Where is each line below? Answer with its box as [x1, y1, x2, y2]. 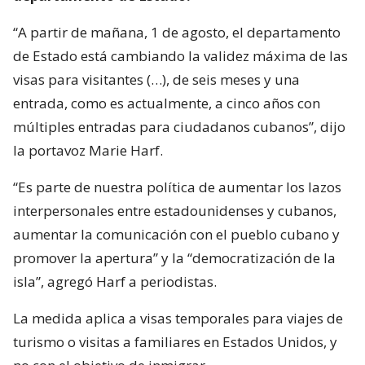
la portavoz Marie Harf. [13, 140, 163, 160]
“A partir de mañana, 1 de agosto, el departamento [13, 22, 341, 42]
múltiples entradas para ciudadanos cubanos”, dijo [13, 117, 345, 136]
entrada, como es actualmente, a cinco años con [13, 93, 320, 112]
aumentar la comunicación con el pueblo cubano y [13, 224, 340, 244]
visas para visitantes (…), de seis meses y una [13, 69, 300, 89]
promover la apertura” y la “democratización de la [13, 248, 336, 267]
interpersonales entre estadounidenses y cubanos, [13, 200, 336, 220]
